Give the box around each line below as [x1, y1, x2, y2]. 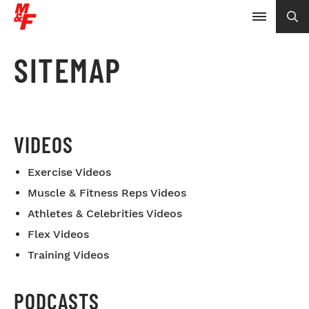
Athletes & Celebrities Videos [28, 207, 182, 220]
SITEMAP [14, 50, 121, 90]
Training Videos [28, 248, 109, 261]
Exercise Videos [28, 166, 111, 179]
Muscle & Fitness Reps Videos [28, 186, 186, 199]
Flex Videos [28, 228, 89, 241]
